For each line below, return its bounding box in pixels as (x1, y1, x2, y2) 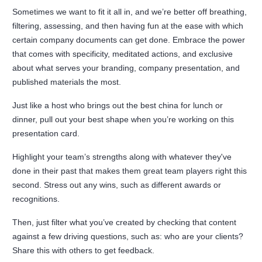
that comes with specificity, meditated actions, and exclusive (12, 49, 233, 59)
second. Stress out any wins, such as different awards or (12, 180, 222, 190)
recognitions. (12, 194, 63, 204)
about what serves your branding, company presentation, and (12, 63, 240, 73)
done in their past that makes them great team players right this (12, 166, 247, 176)
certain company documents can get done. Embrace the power (12, 35, 246, 45)
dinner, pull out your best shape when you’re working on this (12, 115, 235, 125)
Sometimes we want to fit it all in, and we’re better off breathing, (12, 7, 247, 17)
